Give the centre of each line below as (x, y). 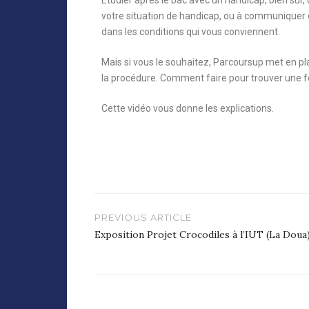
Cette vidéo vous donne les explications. (188, 108)
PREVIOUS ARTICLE (143, 217)
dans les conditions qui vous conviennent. (191, 32)
